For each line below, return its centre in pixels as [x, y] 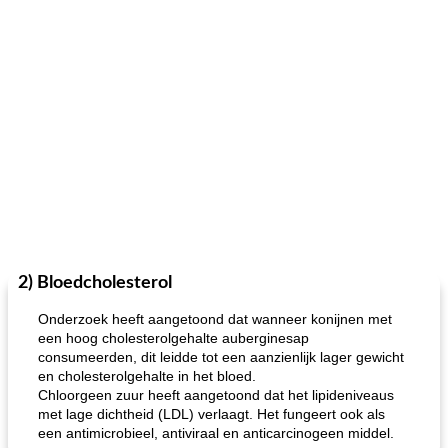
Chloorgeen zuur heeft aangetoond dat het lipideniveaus [216, 395]
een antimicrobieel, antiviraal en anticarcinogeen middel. [216, 433]
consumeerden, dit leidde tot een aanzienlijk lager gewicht [221, 357]
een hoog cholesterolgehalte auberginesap [173, 338]
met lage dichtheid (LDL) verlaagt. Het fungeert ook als [211, 414]
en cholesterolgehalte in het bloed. [147, 376]
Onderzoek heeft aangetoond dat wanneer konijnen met [215, 319]
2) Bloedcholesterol [95, 283]
